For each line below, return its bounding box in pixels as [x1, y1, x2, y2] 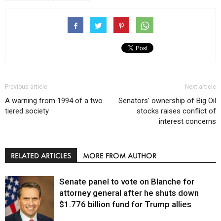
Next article [185, 83, 216, 90]
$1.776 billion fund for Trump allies [59, 199, 191, 209]
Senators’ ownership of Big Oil [118, 96, 216, 105]
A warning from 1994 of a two [5, 96, 103, 105]
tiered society [5, 106, 49, 115]
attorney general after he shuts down [59, 187, 199, 198]
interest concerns [159, 116, 216, 126]
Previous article [5, 83, 47, 90]
